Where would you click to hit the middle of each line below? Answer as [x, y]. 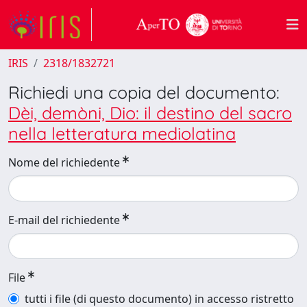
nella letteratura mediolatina [122, 133]
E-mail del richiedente [64, 220]
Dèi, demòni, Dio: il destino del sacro [150, 113]
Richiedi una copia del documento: [144, 92]
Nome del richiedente [64, 162]
